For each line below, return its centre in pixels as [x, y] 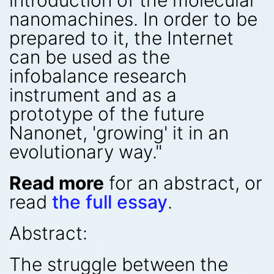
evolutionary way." [86, 152]
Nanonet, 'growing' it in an [119, 133]
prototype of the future [107, 114]
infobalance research [98, 76]
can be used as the [90, 57]
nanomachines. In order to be [133, 19]
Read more [57, 183]
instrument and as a [93, 95]
